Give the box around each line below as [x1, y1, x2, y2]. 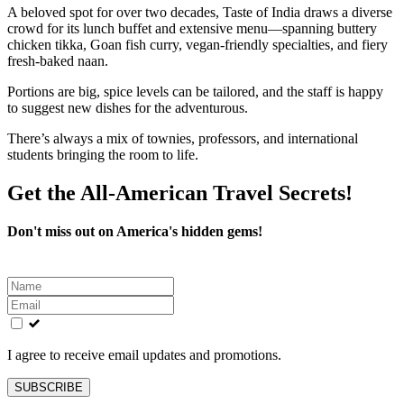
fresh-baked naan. [7, 53, 108, 69]
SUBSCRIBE [14, 380, 83, 394]
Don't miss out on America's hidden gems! [7, 223, 262, 239]
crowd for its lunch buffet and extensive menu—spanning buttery [7, 21, 377, 36]
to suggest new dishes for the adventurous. [7, 100, 248, 115]
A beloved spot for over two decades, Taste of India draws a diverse [7, 5, 392, 20]
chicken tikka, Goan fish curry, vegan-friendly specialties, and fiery [7, 37, 388, 52]
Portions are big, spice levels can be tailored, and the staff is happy [7, 84, 383, 99]
